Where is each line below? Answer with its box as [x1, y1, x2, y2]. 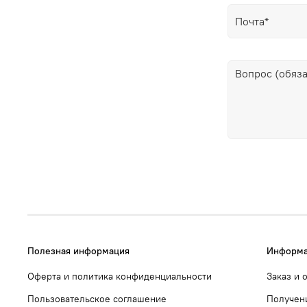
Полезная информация [27, 244, 130, 257]
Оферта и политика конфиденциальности [27, 269, 212, 282]
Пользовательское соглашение [27, 292, 167, 305]
